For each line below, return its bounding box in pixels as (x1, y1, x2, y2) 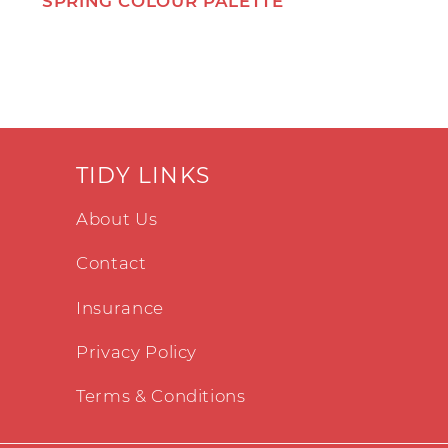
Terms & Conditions (76, 386, 246, 407)
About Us (76, 209, 158, 230)
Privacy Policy (76, 341, 198, 362)
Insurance (76, 297, 164, 318)
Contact (76, 253, 147, 274)
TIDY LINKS (76, 161, 210, 188)
